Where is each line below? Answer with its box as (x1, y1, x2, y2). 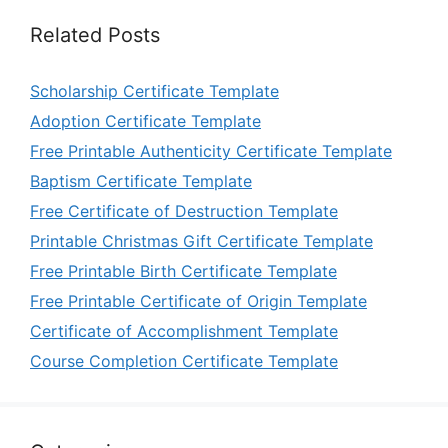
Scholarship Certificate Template (30, 81, 279, 102)
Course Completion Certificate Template (30, 351, 338, 372)
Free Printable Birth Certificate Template (30, 261, 337, 282)
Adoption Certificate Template (30, 111, 261, 132)
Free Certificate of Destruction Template (30, 201, 338, 222)
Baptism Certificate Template (30, 171, 252, 192)
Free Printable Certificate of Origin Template (30, 291, 367, 312)
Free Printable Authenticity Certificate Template (30, 141, 392, 162)
